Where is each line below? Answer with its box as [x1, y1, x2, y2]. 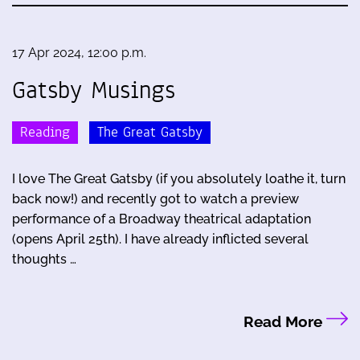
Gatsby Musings [12, 73, 175, 108]
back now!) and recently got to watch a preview [12, 191, 299, 207]
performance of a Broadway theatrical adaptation [12, 211, 311, 227]
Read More [243, 313, 326, 331]
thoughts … [12, 252, 76, 268]
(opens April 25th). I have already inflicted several [12, 231, 309, 247]
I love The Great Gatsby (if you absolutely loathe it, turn [12, 171, 346, 187]
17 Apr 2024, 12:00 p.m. [12, 45, 146, 61]
